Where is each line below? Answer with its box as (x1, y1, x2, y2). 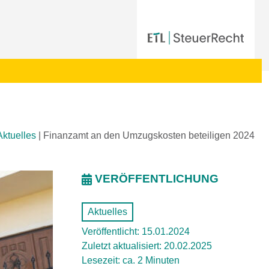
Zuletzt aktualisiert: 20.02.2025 (82, 241, 212, 251)
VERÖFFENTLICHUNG (95, 172, 219, 185)
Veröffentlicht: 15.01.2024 (82, 226, 190, 237)
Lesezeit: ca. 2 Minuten (82, 255, 180, 265)
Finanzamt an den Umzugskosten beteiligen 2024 (43, 130, 255, 141)
